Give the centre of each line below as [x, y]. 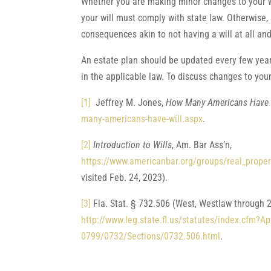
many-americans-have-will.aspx [142, 119]
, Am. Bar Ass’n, [202, 145]
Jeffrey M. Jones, [129, 103]
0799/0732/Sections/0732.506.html [151, 236]
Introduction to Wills [133, 145]
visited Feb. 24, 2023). [125, 178]
